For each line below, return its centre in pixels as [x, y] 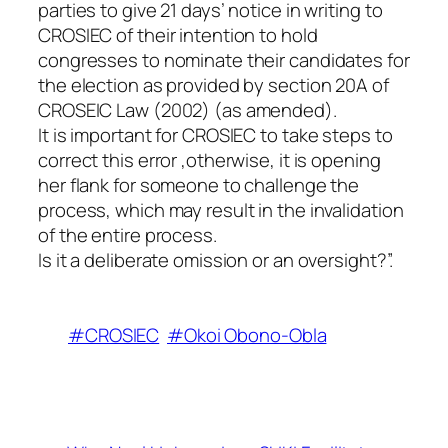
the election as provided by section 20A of [213, 85]
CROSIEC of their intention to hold [178, 35]
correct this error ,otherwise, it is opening [209, 160]
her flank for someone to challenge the [199, 185]
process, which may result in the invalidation [221, 210]
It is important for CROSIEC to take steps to [215, 135]
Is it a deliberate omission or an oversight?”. [216, 260]
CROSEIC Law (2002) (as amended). [187, 110]
